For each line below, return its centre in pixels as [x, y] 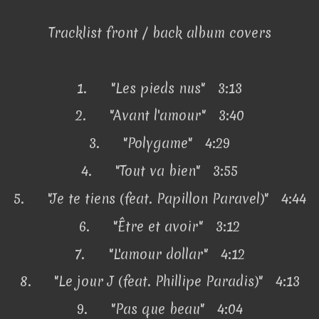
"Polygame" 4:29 [177, 143]
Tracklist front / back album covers [159, 32]
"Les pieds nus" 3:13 [177, 88]
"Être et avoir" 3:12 [177, 226]
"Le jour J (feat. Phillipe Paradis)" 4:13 [177, 282]
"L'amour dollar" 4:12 [177, 254]
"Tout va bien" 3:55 [177, 171]
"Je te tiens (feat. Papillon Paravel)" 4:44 [177, 198]
